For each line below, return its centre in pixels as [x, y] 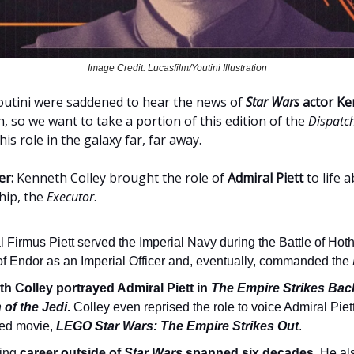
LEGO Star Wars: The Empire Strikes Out [177, 326]
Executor [70, 196]
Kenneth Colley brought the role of [121, 177]
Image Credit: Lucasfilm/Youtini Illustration [177, 68]
